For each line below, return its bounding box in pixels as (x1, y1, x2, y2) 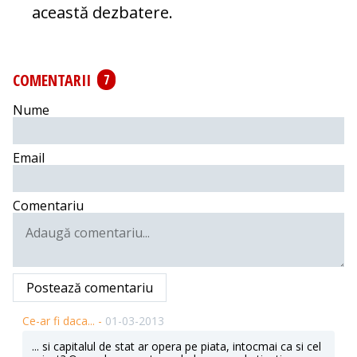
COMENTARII (13, 69, 91, 91)
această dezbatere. (32, 2, 173, 24)
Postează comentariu (26, 279, 153, 297)
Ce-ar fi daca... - (22, 313, 105, 329)
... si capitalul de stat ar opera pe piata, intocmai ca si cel (32, 339, 321, 355)
